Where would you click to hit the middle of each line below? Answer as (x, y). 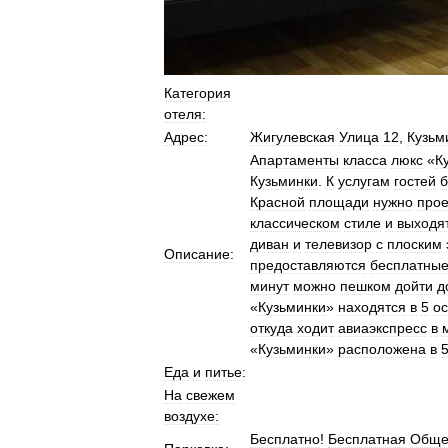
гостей (415, 181)
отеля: (185, 114)
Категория (197, 93)
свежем (210, 395)
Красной (277, 202)
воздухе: (191, 416)
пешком (365, 286)
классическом (295, 223)
